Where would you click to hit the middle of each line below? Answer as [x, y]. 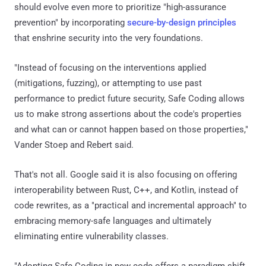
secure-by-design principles [182, 22]
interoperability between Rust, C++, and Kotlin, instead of [126, 190]
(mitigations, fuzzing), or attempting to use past [108, 83]
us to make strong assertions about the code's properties [128, 114]
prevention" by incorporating [71, 22]
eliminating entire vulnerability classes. [91, 236]
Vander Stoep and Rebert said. [74, 145]
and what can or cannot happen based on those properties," [131, 129]
